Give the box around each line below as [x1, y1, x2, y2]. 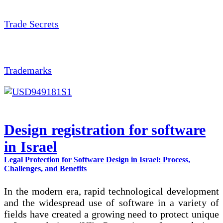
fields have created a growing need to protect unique [4, 208, 219, 220]
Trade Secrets [4, 18, 59, 29]
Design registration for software [4, 121, 206, 138]
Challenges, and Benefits [4, 164, 87, 173]
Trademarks [4, 64, 52, 76]
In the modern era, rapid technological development [4, 185, 219, 197]
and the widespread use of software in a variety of [4, 197, 219, 208]
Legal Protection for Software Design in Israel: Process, [4, 155, 190, 164]
